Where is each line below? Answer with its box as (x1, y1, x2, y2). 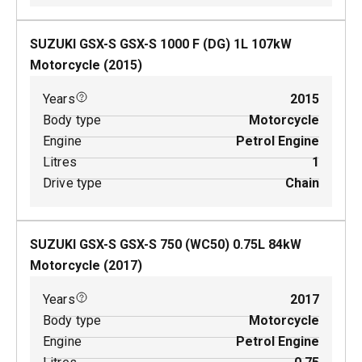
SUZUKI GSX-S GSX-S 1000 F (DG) (30, 36, 230, 52)
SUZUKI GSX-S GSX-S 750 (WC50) (30, 237, 229, 252)
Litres (43, 154, 77, 170)
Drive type (43, 175, 103, 191)
